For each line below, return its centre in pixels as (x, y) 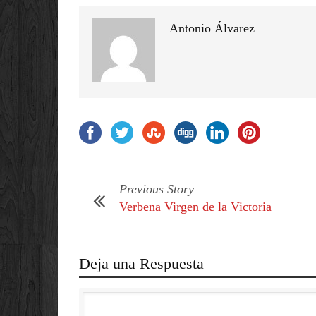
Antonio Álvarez (212, 28)
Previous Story (157, 189)
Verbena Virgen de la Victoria (195, 207)
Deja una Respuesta (141, 263)
